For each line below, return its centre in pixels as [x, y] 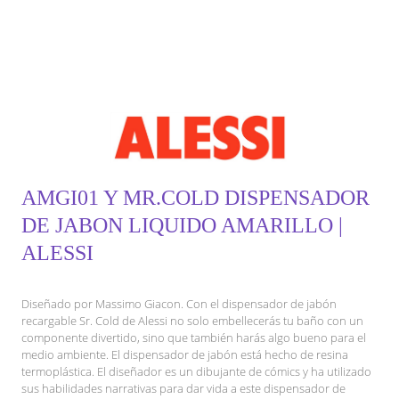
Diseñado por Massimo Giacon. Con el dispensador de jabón [179, 304]
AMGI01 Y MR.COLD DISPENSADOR [195, 198]
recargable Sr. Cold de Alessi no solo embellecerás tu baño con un [192, 321]
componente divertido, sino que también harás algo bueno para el [194, 338]
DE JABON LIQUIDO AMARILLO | [182, 226]
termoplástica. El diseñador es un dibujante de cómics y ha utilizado [196, 372]
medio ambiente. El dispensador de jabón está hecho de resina [185, 355]
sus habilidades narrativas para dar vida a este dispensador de [183, 389]
